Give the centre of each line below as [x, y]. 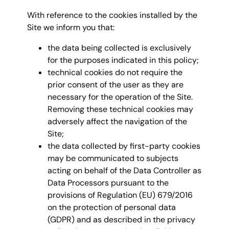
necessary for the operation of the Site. [120, 97]
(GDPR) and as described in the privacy [121, 220]
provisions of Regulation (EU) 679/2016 [120, 195]
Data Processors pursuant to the [108, 183]
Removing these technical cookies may [120, 109]
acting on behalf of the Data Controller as [124, 171]
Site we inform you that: [71, 28]
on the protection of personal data [112, 208]
